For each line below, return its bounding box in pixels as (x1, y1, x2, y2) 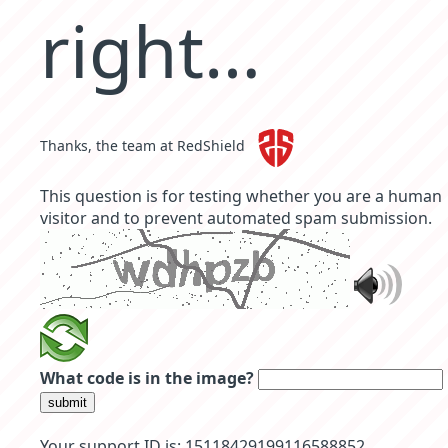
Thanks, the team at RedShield (40, 136, 249, 156)
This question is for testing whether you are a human (40, 185, 442, 208)
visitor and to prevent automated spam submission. (40, 207, 432, 230)
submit (48, 395, 87, 411)
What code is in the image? (40, 367, 254, 390)
